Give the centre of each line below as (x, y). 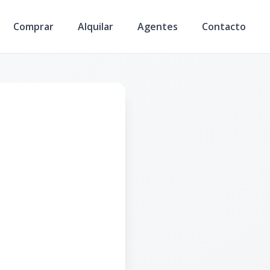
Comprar (33, 26)
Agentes (158, 26)
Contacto (224, 26)
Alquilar (96, 26)
